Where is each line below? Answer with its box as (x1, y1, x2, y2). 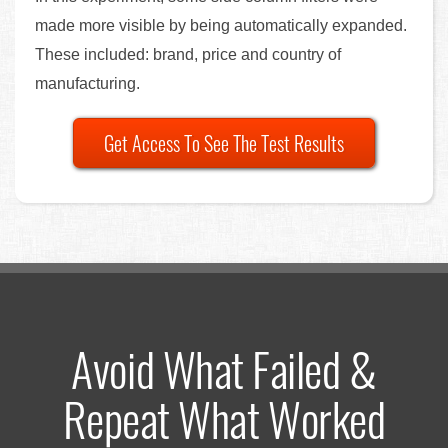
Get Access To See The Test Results (104, 127, 344, 158)
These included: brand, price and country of (35, 45, 341, 63)
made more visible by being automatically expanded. (35, 16, 407, 34)
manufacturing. (35, 74, 140, 92)
